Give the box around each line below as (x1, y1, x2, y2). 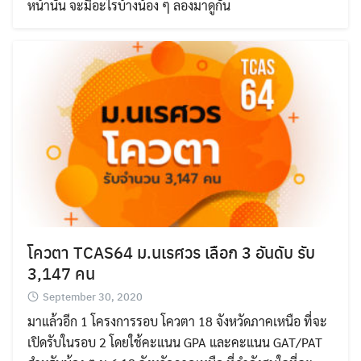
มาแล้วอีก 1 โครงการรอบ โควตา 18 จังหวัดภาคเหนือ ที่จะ (27, 313, 327, 330)
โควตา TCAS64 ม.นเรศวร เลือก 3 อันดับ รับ (27, 240, 315, 264)
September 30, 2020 (43, 288, 143, 305)
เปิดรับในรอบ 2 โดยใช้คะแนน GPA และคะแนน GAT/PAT (27, 334, 322, 351)
